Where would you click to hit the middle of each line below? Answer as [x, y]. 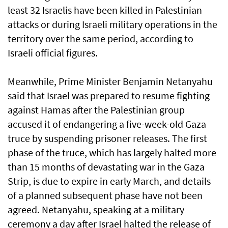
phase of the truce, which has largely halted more [112, 153]
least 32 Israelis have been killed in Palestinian [105, 10]
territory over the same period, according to [101, 39]
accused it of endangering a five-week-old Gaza [107, 124]
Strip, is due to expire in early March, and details [109, 181]
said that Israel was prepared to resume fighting [109, 96]
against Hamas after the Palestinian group [96, 110]
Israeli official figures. [53, 53]
